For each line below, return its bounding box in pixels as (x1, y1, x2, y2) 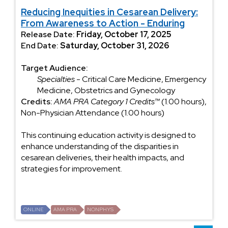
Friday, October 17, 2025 (76, 28, 172, 40)
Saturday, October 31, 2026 (60, 40, 169, 51)
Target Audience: (21, 62, 88, 73)
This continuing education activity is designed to (21, 129, 196, 140)
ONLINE (23, 206, 43, 213)
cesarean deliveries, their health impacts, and (21, 152, 184, 163)
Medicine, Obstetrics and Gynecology (37, 84, 175, 96)
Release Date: (21, 28, 75, 40)
